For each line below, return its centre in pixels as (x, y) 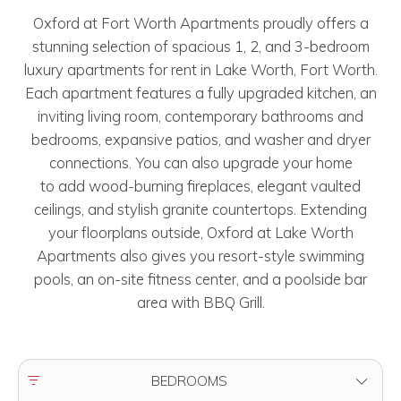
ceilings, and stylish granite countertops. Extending (200, 209)
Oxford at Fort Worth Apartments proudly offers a (200, 22)
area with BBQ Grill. (200, 302)
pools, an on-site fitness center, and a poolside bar (200, 278)
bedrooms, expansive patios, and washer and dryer (200, 139)
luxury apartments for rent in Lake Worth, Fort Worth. (200, 69)
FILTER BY (57, 380)
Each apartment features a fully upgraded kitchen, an (200, 92)
